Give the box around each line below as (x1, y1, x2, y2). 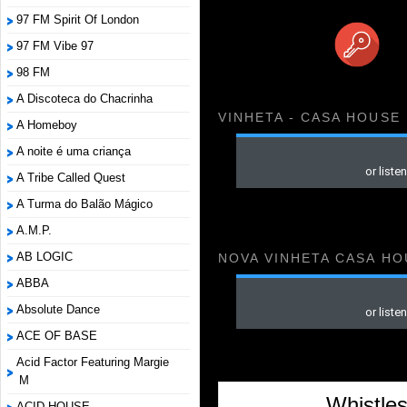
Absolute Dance (16, 303, 100, 316)
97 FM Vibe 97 (16, 39, 94, 53)
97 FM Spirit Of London (16, 13, 139, 26)
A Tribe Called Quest (16, 171, 125, 184)
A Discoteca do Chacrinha (16, 92, 153, 105)
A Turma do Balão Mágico (16, 197, 153, 211)
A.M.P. (16, 223, 52, 237)
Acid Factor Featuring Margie (16, 355, 169, 369)
